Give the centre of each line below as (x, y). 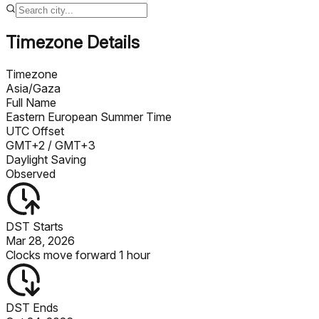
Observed (31, 173)
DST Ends (32, 307)
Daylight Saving (46, 159)
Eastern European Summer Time (89, 116)
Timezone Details (73, 42)
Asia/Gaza (33, 88)
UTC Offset (35, 131)
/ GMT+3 (70, 145)
